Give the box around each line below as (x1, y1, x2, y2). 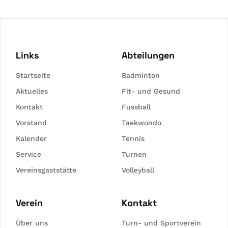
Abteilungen (122, 49, 175, 61)
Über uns (16, 219, 48, 227)
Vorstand (16, 119, 47, 127)
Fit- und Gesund (122, 87, 180, 95)
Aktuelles (16, 87, 48, 95)
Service (16, 150, 41, 158)
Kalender (16, 134, 47, 142)
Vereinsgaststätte (16, 166, 76, 174)
